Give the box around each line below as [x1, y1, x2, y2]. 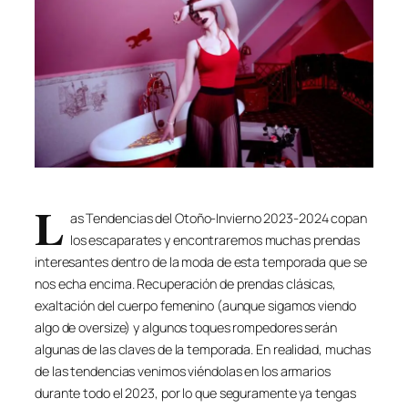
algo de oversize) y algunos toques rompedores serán [35, 318, 337, 336]
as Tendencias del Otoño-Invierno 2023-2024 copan [69, 209, 367, 227]
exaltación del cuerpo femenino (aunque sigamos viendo [35, 296, 356, 314]
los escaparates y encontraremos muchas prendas [69, 230, 361, 249]
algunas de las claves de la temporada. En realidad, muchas [35, 340, 372, 358]
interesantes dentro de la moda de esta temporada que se [35, 252, 367, 270]
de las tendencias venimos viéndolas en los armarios [35, 362, 331, 380]
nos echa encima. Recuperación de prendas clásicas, [35, 274, 336, 292]
